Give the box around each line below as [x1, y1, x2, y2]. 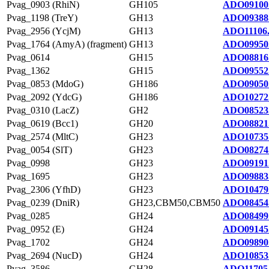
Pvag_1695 [7, 171, 50, 181]
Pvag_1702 [7, 237, 50, 247]
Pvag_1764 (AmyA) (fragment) [7, 39, 127, 49]
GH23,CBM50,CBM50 [129, 198, 220, 208]
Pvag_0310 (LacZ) [7, 105, 79, 115]
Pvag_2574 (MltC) [7, 131, 78, 142]
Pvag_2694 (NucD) [7, 250, 82, 261]
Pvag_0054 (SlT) [7, 145, 72, 155]
